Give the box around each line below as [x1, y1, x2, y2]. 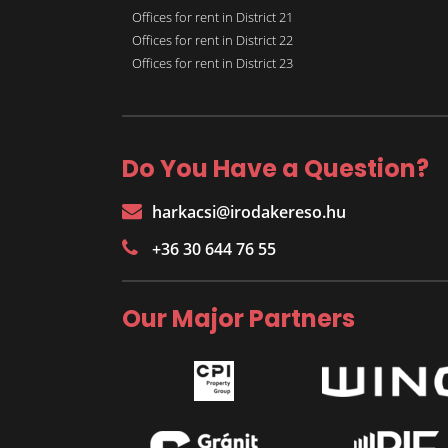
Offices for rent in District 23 [132, 54, 293, 73]
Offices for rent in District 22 [132, 31, 293, 50]
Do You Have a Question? [122, 152, 429, 186]
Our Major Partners [122, 302, 355, 336]
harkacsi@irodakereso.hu [152, 201, 346, 224]
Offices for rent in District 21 [132, 8, 293, 27]
